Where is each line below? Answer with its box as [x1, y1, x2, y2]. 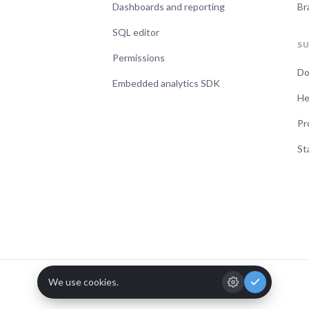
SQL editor [112, 26, 159, 39]
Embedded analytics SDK [112, 77, 220, 90]
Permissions [112, 52, 165, 64]
